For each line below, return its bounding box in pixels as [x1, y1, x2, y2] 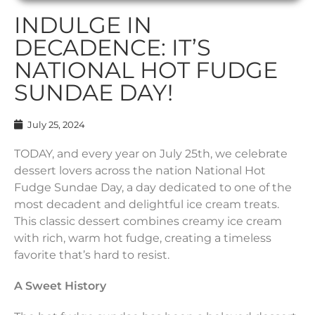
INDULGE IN [14, 11, 152, 39]
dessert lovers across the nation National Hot [14, 163, 266, 177]
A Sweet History [14, 278, 106, 292]
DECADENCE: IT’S [14, 33, 211, 61]
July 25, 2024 [27, 118, 85, 130]
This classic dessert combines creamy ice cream [14, 214, 282, 228]
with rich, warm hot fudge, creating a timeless [14, 231, 271, 245]
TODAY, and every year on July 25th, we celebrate [14, 146, 288, 160]
